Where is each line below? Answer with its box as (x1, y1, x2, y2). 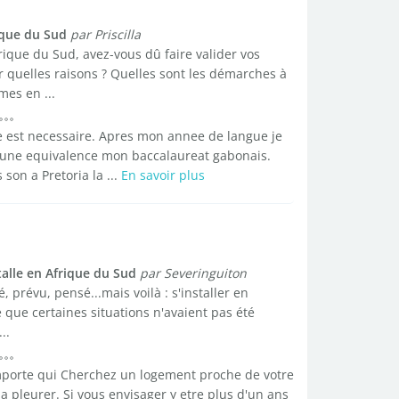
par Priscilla (69, 26, 141, 43)
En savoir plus (120, 167, 205, 183)
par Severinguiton (139, 265, 247, 281)
